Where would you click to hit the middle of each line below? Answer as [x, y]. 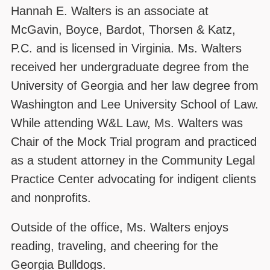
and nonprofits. [51, 197]
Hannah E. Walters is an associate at [110, 11]
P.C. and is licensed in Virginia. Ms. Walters [126, 48]
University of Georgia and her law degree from [135, 85]
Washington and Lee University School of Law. [135, 104]
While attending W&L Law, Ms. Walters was [127, 123]
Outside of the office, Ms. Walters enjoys [120, 227]
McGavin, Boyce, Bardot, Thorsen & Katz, [123, 29]
